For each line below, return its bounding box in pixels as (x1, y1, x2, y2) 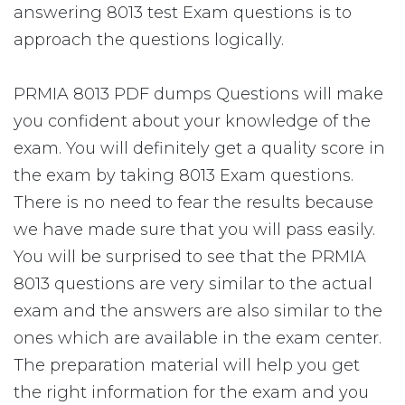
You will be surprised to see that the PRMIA (14, 247, 366, 267)
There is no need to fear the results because (14, 193, 373, 212)
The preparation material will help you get (14, 355, 360, 375)
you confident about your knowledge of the (14, 111, 371, 131)
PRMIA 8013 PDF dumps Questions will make (14, 84, 383, 104)
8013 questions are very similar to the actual (14, 274, 372, 294)
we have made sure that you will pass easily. (14, 220, 375, 240)
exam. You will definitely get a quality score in (14, 138, 385, 158)
